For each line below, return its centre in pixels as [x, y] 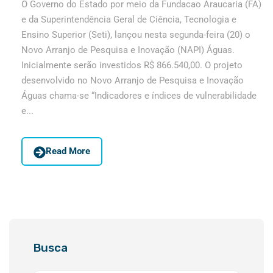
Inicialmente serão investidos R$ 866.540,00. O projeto [132, 66]
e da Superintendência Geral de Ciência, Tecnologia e [129, 20]
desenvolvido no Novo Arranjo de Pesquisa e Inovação [133, 81]
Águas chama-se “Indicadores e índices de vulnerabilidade [139, 96]
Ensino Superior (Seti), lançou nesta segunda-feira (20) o [136, 35]
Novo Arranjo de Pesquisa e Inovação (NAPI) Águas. [128, 50]
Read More [68, 151]
